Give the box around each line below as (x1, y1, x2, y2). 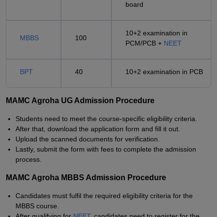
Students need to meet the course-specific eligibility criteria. (15, 115, 197, 123)
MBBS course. (15, 202, 59, 210)
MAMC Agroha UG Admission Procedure (6, 96, 155, 105)
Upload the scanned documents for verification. (15, 135, 160, 143)
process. (15, 155, 42, 163)
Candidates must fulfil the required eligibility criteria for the (15, 192, 193, 200)
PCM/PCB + (125, 39, 164, 47)
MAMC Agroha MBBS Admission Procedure (6, 173, 166, 182)
